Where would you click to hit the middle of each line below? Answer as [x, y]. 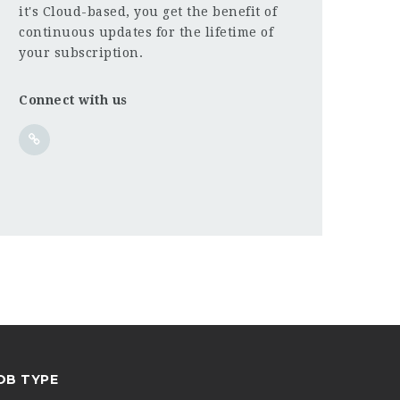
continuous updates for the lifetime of [146, 32]
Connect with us [73, 100]
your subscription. [81, 52]
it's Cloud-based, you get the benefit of [148, 11]
